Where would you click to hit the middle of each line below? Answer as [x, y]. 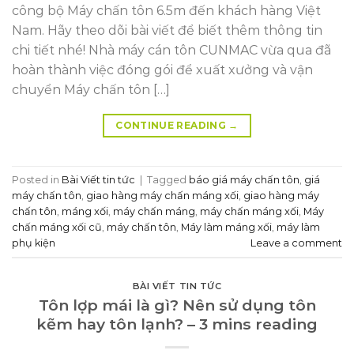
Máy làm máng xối [226, 227]
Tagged [168, 179]
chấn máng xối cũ [57, 227]
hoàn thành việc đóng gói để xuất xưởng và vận [162, 70]
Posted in [37, 179]
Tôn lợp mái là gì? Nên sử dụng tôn [177, 305]
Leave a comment [296, 243]
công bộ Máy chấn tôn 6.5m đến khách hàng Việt [166, 11]
